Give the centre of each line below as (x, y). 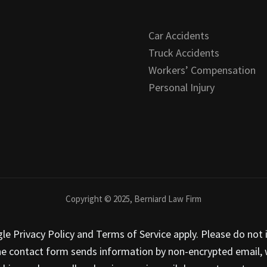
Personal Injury (181, 87)
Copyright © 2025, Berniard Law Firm (133, 198)
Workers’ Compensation (202, 70)
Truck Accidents (184, 52)
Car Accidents (179, 35)
